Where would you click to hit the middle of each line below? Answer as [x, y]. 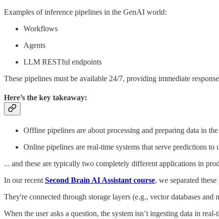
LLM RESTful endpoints [63, 62]
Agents [34, 45]
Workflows [41, 29]
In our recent [24, 180]
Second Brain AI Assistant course [100, 180]
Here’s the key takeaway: [45, 98]
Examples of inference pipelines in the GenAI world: [85, 12]
